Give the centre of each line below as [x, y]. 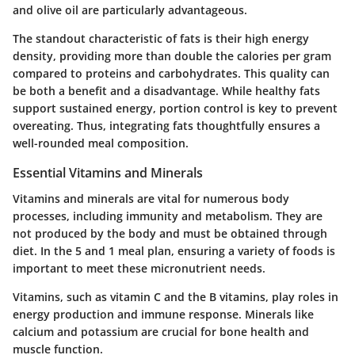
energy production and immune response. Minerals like [163, 314]
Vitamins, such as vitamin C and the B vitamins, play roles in [176, 296]
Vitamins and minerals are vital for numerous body [151, 198]
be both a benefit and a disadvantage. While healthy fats [166, 91]
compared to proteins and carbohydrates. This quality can [171, 74]
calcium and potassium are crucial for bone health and [161, 331]
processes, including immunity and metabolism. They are [168, 216]
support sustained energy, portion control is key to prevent [175, 109]
